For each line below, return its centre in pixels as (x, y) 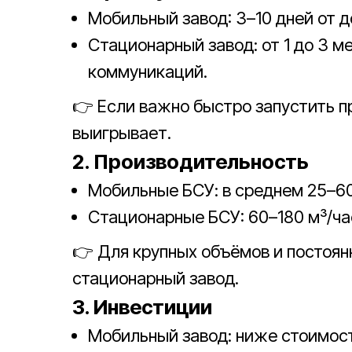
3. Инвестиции (142, 307)
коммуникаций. (148, 71)
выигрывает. (122, 133)
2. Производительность (191, 161)
